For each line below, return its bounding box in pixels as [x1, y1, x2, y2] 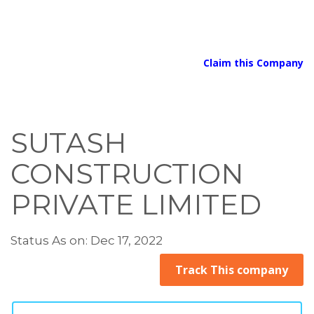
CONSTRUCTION [11, 156, 244, 191]
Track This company [175, 262, 288, 278]
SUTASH [11, 125, 127, 160]
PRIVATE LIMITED [11, 187, 261, 221]
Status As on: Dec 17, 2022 [11, 233, 163, 247]
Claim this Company [203, 56, 303, 69]
